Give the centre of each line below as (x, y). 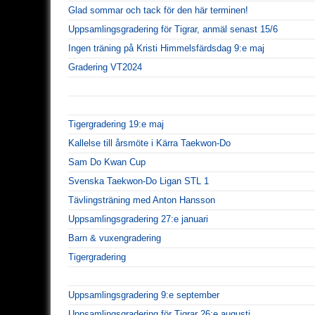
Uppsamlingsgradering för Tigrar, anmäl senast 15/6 (173, 29)
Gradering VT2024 (105, 67)
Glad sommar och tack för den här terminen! (158, 10)
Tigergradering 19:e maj (116, 124)
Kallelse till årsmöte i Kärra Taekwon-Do (149, 143)
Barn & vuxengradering (115, 238)
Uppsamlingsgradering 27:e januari (138, 219)
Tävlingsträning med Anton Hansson (142, 200)
